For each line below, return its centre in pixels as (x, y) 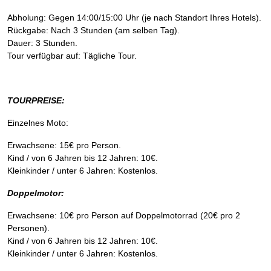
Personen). (28, 228)
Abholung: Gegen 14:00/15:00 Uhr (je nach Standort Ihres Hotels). (134, 18)
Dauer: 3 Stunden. (42, 43)
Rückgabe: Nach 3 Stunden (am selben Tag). (93, 30)
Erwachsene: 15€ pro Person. (64, 145)
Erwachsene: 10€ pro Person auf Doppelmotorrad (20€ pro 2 (124, 215)
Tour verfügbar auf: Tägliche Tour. (72, 56)
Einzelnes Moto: (38, 123)
